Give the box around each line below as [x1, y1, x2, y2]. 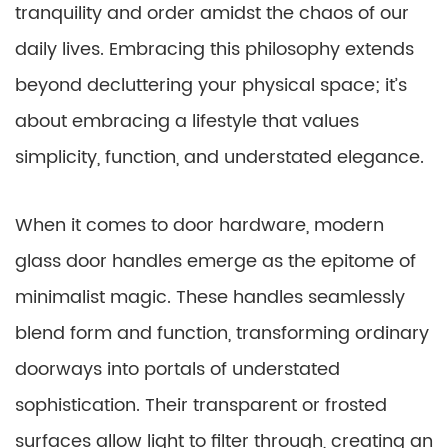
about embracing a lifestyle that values [15, 107, 359, 136]
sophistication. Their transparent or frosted [15, 391, 387, 420]
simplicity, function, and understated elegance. [15, 143, 424, 172]
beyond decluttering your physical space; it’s [15, 71, 407, 100]
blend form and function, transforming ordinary [15, 319, 429, 348]
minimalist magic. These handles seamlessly [15, 283, 405, 312]
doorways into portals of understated [15, 355, 340, 384]
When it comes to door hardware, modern [15, 211, 384, 240]
